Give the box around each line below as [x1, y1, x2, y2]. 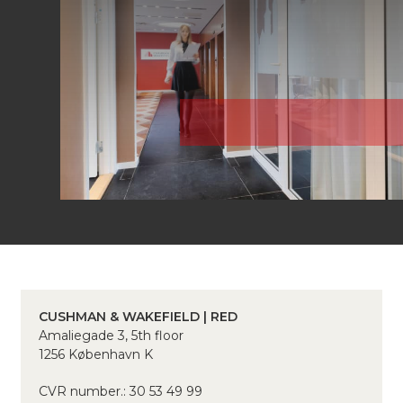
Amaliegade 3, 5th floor [39, 327, 184, 344]
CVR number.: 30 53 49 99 [39, 383, 202, 399]
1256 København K [39, 346, 153, 363]
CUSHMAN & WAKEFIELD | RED [39, 309, 237, 325]
